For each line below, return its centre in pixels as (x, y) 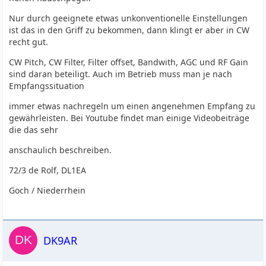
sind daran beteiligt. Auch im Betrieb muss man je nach (121, 74)
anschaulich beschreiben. (61, 150)
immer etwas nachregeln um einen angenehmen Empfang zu (132, 106)
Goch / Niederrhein (47, 190)
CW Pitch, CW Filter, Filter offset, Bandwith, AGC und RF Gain (129, 62)
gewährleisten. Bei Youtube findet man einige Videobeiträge (129, 118)
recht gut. (29, 42)
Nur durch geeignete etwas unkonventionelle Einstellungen (129, 18)
